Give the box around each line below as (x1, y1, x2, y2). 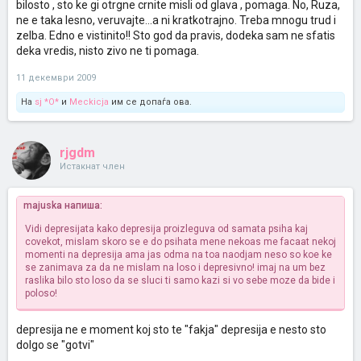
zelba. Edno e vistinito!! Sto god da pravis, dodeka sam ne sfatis (16, 29, 335, 42)
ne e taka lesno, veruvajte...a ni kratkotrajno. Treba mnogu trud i (16, 14, 336, 27)
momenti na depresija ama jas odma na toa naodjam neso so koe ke (25, 249, 332, 260)
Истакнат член (60, 161, 125, 172)
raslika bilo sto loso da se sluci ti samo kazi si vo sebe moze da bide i (25, 275, 335, 286)
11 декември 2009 (16, 73, 96, 83)
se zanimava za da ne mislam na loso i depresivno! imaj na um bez (25, 262, 326, 273)
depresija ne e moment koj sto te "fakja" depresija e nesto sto (16, 323, 326, 336)
